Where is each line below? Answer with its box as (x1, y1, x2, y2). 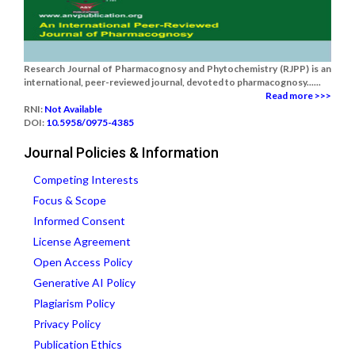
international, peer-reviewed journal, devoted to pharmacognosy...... (24, 76, 321, 88)
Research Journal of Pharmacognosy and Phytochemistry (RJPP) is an (24, 63, 331, 74)
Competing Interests (33, 173, 139, 186)
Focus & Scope (33, 193, 106, 207)
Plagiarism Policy (33, 296, 115, 310)
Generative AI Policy (33, 276, 136, 289)
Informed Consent (33, 214, 125, 227)
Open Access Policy (33, 255, 132, 269)
